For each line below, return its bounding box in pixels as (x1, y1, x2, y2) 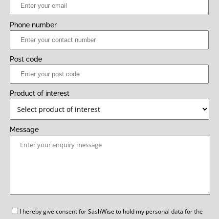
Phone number (10, 21, 57, 29)
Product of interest (10, 89, 69, 97)
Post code (10, 55, 42, 63)
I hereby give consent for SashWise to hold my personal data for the (20, 207, 203, 216)
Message (10, 125, 39, 133)
